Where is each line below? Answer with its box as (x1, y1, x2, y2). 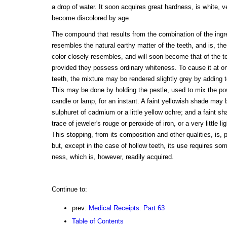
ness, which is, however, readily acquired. (51, 153, 174, 161)
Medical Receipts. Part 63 (88, 204, 165, 212)
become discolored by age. (51, 14, 131, 22)
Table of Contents (71, 217, 124, 225)
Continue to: (51, 185, 87, 193)
